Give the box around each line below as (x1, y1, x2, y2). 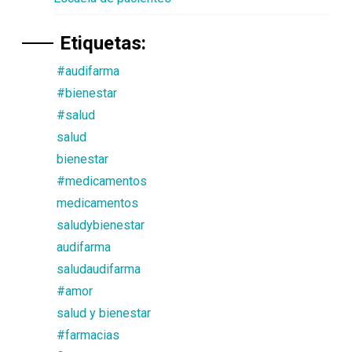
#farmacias (57, 327, 119, 343)
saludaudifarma (57, 261, 141, 277)
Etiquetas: (60, 31, 146, 54)
